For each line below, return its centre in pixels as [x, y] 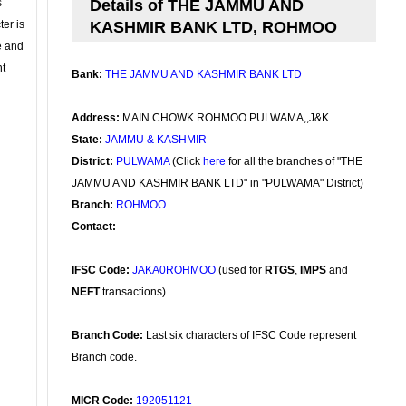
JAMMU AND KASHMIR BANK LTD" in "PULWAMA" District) [217, 183]
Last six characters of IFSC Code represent [250, 335]
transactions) [133, 292]
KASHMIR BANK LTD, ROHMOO [213, 27]
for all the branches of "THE [294, 161]
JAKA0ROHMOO [174, 270]
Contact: [94, 227]
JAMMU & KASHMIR [156, 140]
